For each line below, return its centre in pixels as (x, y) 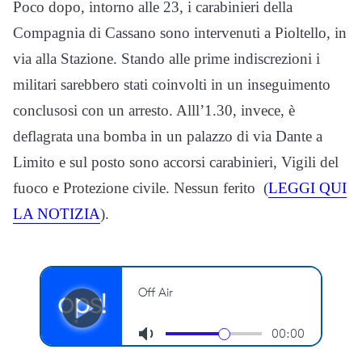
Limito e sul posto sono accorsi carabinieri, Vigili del (176, 162)
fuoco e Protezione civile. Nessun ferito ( (141, 188)
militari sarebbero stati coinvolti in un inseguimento (172, 84)
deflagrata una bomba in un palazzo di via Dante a (168, 136)
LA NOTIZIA (57, 214)
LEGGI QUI (307, 188)
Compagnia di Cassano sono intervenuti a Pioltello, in (180, 33)
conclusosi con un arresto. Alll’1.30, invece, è (154, 110)
